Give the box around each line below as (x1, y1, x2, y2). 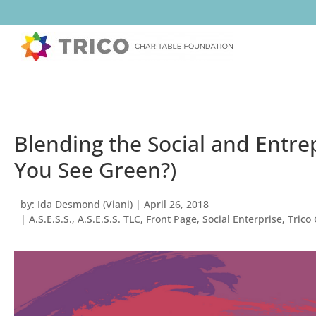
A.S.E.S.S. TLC (78, 212, 140, 226)
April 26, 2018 (144, 197, 209, 211)
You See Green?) (14, 155, 176, 184)
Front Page (146, 212, 197, 226)
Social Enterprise (202, 212, 282, 226)
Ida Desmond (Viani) (35, 197, 133, 211)
